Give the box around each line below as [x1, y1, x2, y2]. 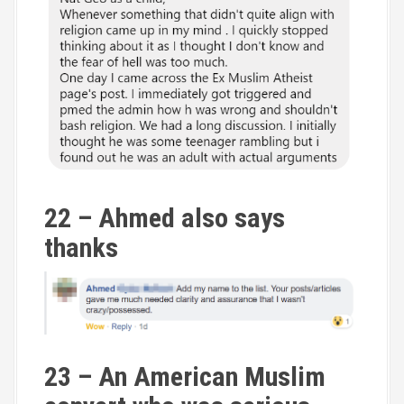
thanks [44, 232, 118, 264]
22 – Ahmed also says [44, 202, 285, 234]
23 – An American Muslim [44, 361, 326, 393]
